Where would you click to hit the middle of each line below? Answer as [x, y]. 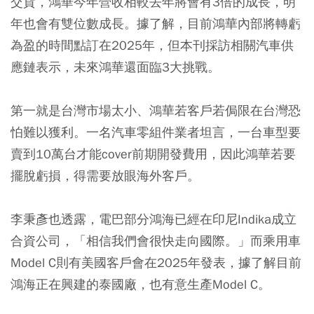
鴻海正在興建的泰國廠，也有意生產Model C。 [141, 284]
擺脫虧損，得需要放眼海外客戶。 [105, 175]
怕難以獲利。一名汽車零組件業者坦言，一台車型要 [156, 132]
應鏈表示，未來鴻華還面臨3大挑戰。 [115, 67]
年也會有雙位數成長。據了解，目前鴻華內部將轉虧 [156, 23]
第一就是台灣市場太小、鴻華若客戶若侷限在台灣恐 [156, 110]
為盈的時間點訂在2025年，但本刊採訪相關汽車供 [152, 45]
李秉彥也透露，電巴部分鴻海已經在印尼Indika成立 [153, 219]
